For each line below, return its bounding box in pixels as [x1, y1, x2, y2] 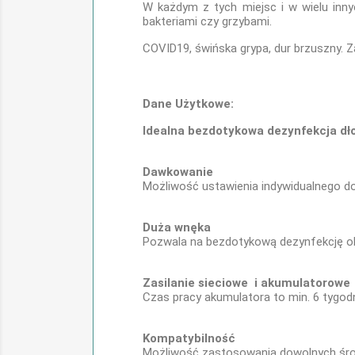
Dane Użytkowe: [143, 97, 234, 111]
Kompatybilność [143, 331, 235, 345]
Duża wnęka [143, 220, 211, 235]
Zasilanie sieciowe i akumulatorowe [143, 276, 350, 290]
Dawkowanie [143, 165, 213, 179]
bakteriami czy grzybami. [143, 14, 272, 29]
